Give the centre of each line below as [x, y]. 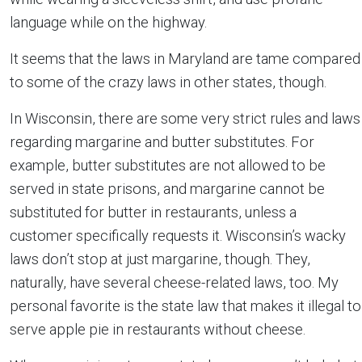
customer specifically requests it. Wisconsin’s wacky [178, 236]
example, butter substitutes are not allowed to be [168, 165]
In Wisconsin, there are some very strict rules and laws [185, 118]
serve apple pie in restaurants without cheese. [158, 329]
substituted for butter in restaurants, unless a [153, 212]
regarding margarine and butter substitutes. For [162, 142]
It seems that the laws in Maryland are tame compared [185, 59]
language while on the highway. [108, 22]
